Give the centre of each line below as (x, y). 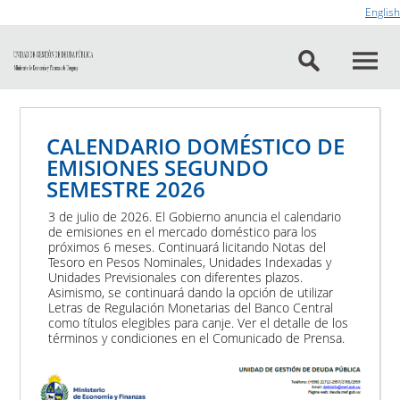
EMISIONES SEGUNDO (158, 167)
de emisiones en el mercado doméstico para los (183, 231)
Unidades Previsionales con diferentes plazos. (176, 277)
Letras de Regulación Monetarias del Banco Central (191, 307)
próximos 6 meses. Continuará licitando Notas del (187, 246)
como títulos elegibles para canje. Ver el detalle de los (199, 322)
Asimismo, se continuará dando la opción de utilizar (191, 292)
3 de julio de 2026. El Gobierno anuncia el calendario (195, 216)
